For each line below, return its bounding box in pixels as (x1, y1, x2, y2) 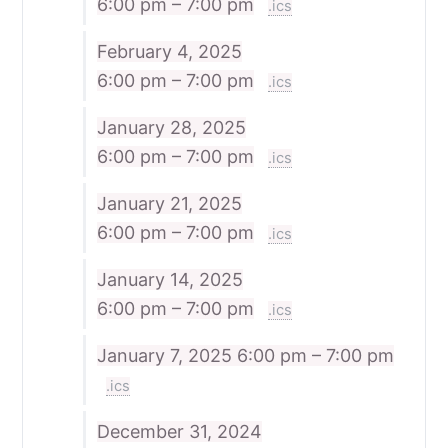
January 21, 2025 (96, 192, 242, 214)
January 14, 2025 (96, 268, 243, 290)
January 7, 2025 (96, 344, 237, 366)
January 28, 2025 (96, 116, 246, 138)
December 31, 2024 (96, 420, 262, 442)
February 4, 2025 (96, 41, 242, 62)
